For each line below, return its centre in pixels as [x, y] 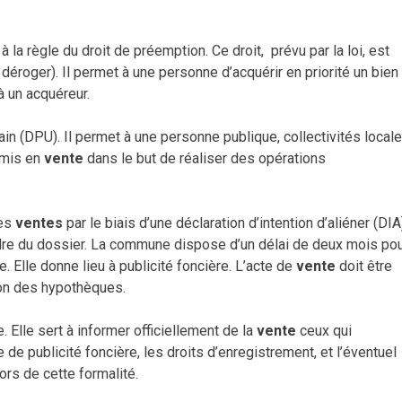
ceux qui [324, 331]
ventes [39, 223]
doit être [364, 267]
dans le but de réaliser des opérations [205, 159]
